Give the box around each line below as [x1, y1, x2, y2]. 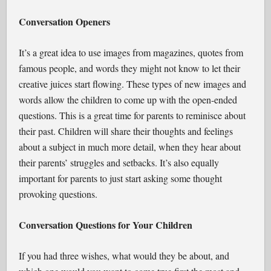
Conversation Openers [19, 15, 111, 28]
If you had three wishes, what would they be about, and [19, 249, 230, 262]
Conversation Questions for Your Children [19, 218, 193, 232]
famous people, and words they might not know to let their [19, 62, 241, 74]
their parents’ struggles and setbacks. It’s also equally [19, 156, 220, 169]
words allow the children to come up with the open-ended [19, 93, 238, 106]
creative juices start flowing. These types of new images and [19, 77, 247, 90]
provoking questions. [19, 188, 98, 200]
